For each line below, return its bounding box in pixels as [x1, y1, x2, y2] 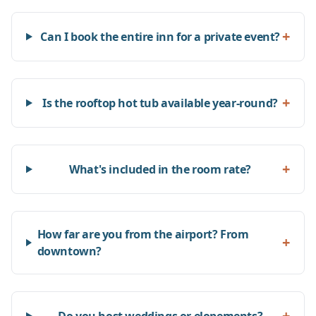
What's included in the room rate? [69, 162, 252, 177]
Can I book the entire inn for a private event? [40, 29, 280, 44]
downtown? [37, 243, 102, 259]
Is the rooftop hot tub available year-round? [42, 95, 278, 111]
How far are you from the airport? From [37, 226, 249, 242]
